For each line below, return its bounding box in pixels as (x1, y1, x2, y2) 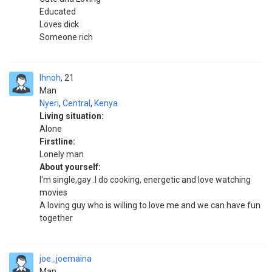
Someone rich (39, 32, 93, 42)
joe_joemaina (39, 254, 92, 263)
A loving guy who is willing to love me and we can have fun (39, 200, 260, 210)
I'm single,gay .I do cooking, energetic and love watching (39, 175, 251, 185)
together (39, 213, 73, 223)
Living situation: (39, 111, 104, 121)
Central (63, 98, 90, 108)
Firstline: (39, 137, 75, 146)
